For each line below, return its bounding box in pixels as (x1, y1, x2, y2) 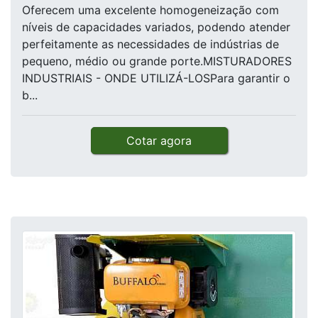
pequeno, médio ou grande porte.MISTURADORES (22, 54, 292, 69)
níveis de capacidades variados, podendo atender (22, 20, 290, 35)
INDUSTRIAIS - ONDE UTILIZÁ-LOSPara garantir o (22, 71, 290, 86)
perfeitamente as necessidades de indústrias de (22, 37, 279, 52)
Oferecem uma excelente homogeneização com (22, 3, 279, 18)
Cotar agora (126, 133, 192, 148)
